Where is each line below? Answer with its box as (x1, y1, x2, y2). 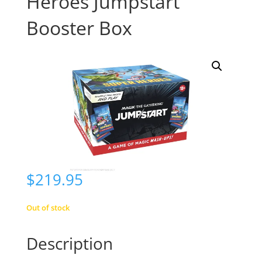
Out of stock (26, 202, 70, 213)
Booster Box (26, 15, 132, 41)
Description (26, 232, 113, 254)
